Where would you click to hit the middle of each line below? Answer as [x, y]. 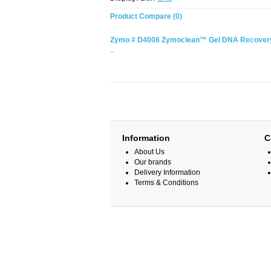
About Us [149, 152]
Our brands [153, 162]
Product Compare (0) [146, 16]
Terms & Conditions [166, 183]
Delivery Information [167, 172]
